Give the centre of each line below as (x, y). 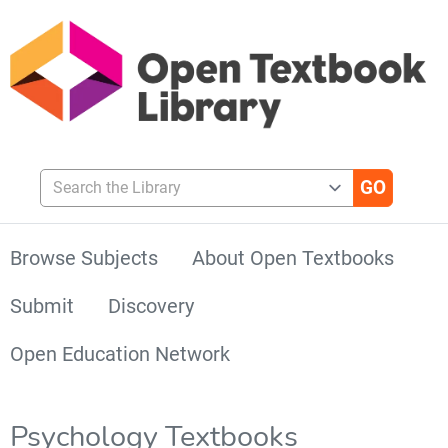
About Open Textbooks (293, 257)
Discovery (151, 305)
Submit (42, 305)
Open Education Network (120, 353)
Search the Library (103, 177)
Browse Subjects (84, 257)
